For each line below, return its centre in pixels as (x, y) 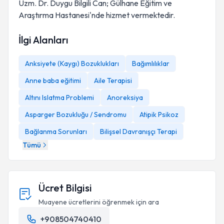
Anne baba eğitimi (53, 80)
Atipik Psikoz (159, 114)
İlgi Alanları (43, 40)
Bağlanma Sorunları (56, 131)
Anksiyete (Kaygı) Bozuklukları (72, 63)
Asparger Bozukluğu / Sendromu (76, 114)
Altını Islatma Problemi (59, 97)
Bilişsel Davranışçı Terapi (138, 131)
